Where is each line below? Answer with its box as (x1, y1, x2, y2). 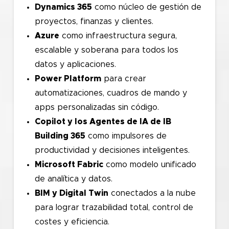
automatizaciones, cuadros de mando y (34, 88, 187, 97)
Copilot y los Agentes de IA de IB (34, 117, 171, 126)
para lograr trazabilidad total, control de (34, 203, 193, 212)
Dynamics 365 (34, 3, 92, 11)
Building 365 (34, 131, 85, 140)
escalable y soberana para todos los (34, 45, 178, 54)
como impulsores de (85, 131, 167, 140)
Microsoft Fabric (34, 160, 103, 169)
